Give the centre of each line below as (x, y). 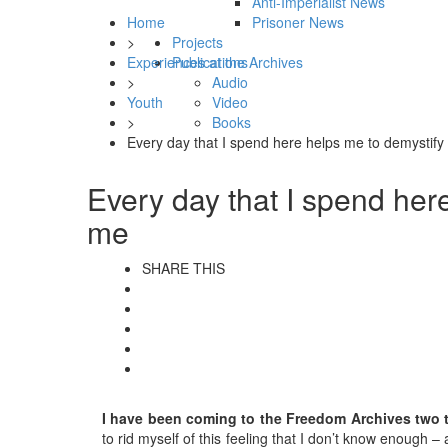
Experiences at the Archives (215, 62)
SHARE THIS (183, 268)
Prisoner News (298, 22)
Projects (197, 42)
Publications (210, 62)
